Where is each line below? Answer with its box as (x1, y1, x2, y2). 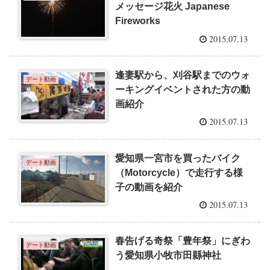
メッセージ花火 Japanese (115, 1, 230, 12)
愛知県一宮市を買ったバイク (115, 152, 241, 163)
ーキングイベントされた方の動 (115, 84, 251, 95)
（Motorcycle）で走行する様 (115, 167, 243, 178)
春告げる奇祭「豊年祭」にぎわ (115, 236, 251, 246)
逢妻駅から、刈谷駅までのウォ (115, 70, 251, 80)
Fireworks (115, 16, 161, 27)
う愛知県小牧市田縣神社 (115, 250, 222, 261)
